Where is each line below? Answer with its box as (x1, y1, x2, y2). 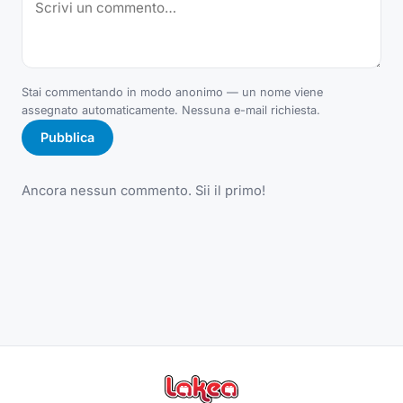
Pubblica (40, 130, 94, 146)
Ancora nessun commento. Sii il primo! (22, 183, 265, 200)
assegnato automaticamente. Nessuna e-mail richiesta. (22, 103, 320, 117)
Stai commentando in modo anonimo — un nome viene (22, 85, 323, 99)
